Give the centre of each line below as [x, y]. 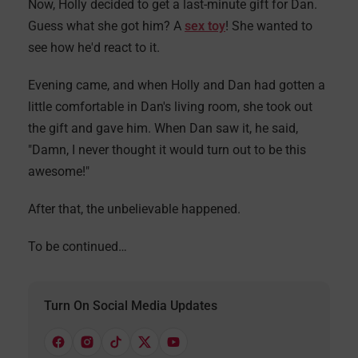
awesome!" [60, 171]
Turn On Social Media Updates [131, 306]
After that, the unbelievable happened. [134, 209]
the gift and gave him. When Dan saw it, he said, [163, 128]
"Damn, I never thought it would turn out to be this [167, 150]
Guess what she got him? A [106, 26]
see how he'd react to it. [94, 48]
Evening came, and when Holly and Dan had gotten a [177, 85]
